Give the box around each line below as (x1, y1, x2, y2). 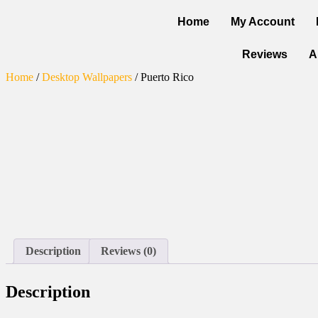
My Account (230, 16, 295, 28)
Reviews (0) (101, 245, 156, 257)
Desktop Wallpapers (42, 71, 132, 83)
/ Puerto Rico (132, 71, 194, 83)
